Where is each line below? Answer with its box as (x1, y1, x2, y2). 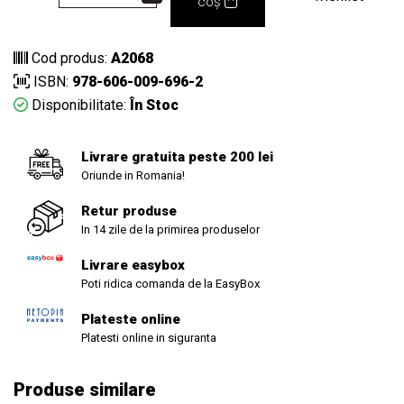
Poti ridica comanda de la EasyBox (81, 276, 260, 290)
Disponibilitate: (28, 96, 126, 114)
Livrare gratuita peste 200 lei (81, 148, 273, 165)
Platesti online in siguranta (81, 330, 216, 344)
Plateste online (81, 310, 180, 327)
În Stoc (126, 96, 179, 114)
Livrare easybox (81, 256, 185, 273)
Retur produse (81, 202, 177, 219)
